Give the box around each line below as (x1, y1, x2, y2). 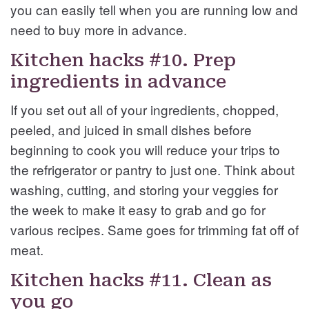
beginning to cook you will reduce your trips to (10, 139, 280, 159)
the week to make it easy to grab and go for (10, 199, 266, 219)
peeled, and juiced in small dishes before (10, 119, 252, 139)
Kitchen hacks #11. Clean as (10, 269, 272, 290)
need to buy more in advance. (10, 19, 187, 39)
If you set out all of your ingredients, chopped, (10, 99, 279, 119)
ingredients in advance (10, 70, 226, 92)
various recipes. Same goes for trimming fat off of (10, 219, 299, 239)
